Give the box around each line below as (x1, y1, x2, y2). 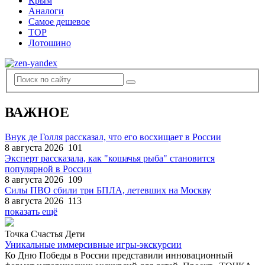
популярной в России (5, 164, 92, 174)
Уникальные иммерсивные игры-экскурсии (5, 240, 182, 250)
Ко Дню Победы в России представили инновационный (5, 250, 233, 261)
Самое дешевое (28, 17, 90, 27)
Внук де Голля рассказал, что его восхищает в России (5, 132, 221, 143)
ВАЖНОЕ (5, 104, 69, 120)
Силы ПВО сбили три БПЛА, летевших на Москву (5, 185, 211, 196)
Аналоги (28, 6, 64, 16)
